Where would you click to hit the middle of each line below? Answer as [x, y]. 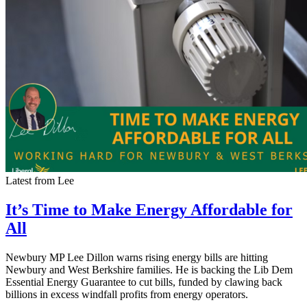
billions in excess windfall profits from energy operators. [127, 294]
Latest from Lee [40, 181]
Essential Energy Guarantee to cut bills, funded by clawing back [144, 282]
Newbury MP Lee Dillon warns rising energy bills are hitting [137, 257]
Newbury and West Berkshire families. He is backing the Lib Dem [149, 270]
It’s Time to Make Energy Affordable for [149, 210]
